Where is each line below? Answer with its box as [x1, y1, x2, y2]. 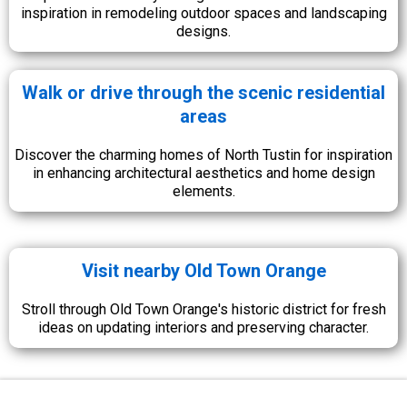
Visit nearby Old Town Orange [81, 260, 326, 282]
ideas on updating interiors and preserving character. [38, 319, 369, 336]
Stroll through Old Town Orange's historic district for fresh [21, 301, 386, 318]
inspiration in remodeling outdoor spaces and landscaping [20, 5, 387, 22]
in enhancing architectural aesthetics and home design [32, 164, 375, 182]
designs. [176, 23, 231, 40]
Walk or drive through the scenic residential [22, 82, 385, 104]
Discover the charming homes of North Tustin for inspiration [15, 146, 392, 164]
